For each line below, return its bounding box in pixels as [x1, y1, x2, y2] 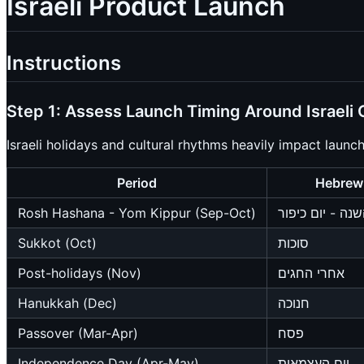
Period [117, 175, 157, 192]
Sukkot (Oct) [18, 235, 97, 252]
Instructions [6, 51, 121, 76]
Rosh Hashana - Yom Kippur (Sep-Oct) [18, 205, 256, 222]
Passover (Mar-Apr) [18, 325, 138, 342]
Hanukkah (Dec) [18, 295, 117, 312]
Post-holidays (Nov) [18, 265, 141, 282]
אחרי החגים [278, 265, 344, 282]
